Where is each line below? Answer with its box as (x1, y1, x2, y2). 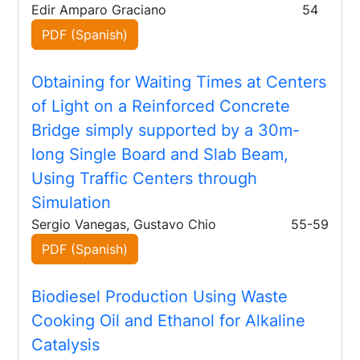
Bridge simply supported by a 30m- (31, 121, 301, 141)
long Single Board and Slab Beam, (31, 145, 289, 165)
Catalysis (31, 335, 100, 355)
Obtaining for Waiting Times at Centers (31, 72, 327, 92)
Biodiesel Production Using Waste (31, 287, 288, 307)
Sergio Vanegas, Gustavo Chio (31, 216, 217, 233)
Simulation (31, 193, 112, 213)
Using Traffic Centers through (31, 169, 258, 189)
